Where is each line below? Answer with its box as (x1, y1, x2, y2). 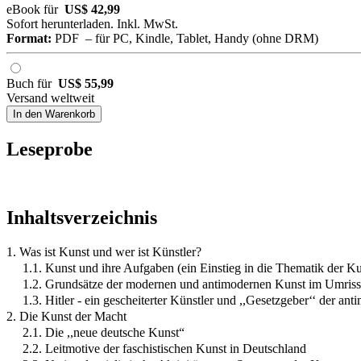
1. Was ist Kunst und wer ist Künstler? (6, 245, 201, 259)
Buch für (6, 77, 58, 91)
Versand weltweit (6, 91, 94, 106)
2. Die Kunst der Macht (6, 309, 127, 324)
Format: (6, 31, 52, 46)
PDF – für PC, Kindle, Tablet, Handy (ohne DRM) (52, 31, 318, 46)
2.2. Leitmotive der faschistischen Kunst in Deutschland (23, 342, 306, 356)
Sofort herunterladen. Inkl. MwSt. (6, 17, 178, 31)
